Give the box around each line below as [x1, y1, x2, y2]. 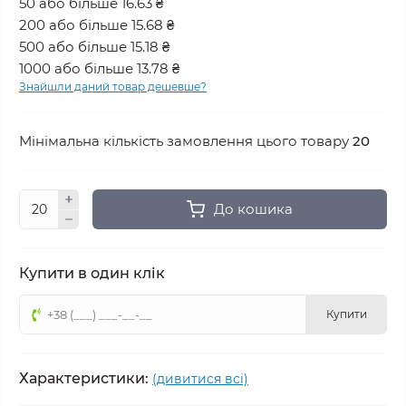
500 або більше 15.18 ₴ [19, 38, 169, 55]
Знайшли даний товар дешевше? [19, 80, 207, 93]
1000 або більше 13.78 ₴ [19, 60, 179, 77]
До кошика [214, 200, 293, 217]
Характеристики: [19, 370, 149, 387]
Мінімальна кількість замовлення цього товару [19, 132, 353, 150]
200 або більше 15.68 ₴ [19, 16, 174, 34]
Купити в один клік [19, 265, 165, 282]
